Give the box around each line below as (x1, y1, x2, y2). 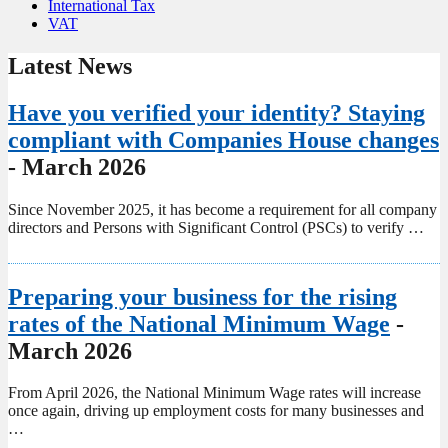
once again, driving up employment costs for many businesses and (8, 402, 424, 420)
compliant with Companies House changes (8, 126, 439, 153)
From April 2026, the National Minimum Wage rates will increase (8, 384, 421, 402)
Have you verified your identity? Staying (8, 99, 425, 126)
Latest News (8, 52, 132, 79)
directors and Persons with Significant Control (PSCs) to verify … (8, 218, 424, 236)
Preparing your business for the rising (8, 283, 397, 310)
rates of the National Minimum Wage (8, 310, 390, 337)
